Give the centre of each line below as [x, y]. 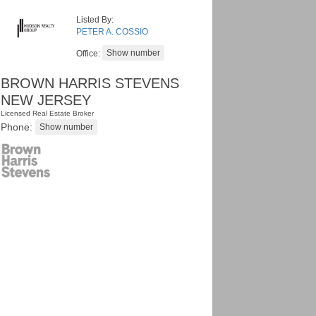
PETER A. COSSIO [112, 32]
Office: [89, 54]
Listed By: [95, 20]
